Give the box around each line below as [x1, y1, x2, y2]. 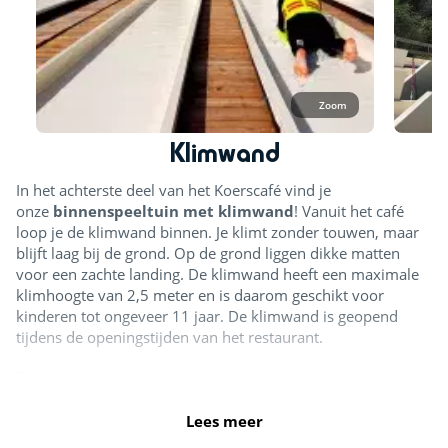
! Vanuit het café [294, 201, 404, 222]
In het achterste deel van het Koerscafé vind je [16, 180, 331, 201]
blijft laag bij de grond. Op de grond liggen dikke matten [16, 243, 400, 264]
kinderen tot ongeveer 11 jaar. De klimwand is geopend [16, 306, 398, 327]
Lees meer [185, 411, 263, 432]
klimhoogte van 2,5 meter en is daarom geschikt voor [16, 285, 384, 306]
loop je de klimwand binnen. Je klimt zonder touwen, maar [16, 222, 419, 243]
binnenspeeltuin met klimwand [53, 201, 294, 222]
